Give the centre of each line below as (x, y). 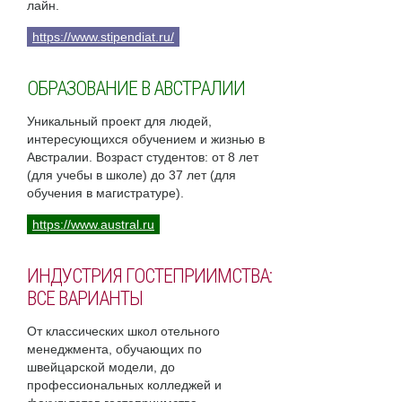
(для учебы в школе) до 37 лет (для (131, 175)
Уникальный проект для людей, (119, 122)
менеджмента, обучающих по (114, 350)
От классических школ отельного (123, 332)
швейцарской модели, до (101, 367)
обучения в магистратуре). (105, 193)
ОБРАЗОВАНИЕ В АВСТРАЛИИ (136, 89)
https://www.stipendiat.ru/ (103, 37)
